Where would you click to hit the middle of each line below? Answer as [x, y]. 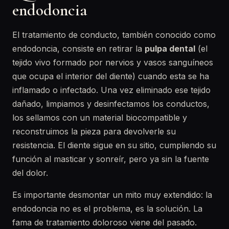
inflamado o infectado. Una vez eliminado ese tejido [111, 90]
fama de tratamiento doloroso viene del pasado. [105, 222]
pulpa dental [170, 49]
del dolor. [30, 173]
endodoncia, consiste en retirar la [78, 49]
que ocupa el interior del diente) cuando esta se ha [111, 76]
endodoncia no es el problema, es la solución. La [107, 209]
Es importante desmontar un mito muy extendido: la [112, 195]
